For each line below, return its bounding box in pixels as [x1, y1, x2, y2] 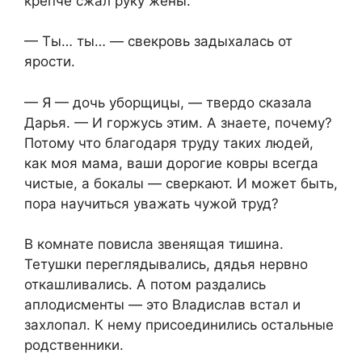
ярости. [24, 53, 75, 70]
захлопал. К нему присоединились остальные [24, 317, 334, 334]
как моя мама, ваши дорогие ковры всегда [24, 154, 318, 171]
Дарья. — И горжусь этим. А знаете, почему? [24, 114, 332, 131]
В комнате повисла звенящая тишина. [24, 236, 284, 253]
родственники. [24, 337, 124, 354]
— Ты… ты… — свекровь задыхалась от [24, 33, 293, 50]
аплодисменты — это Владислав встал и [24, 297, 301, 314]
